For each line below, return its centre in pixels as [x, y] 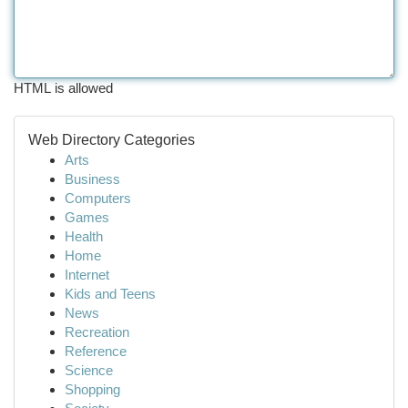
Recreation [97, 332]
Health [84, 236]
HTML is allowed [63, 88]
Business [92, 179]
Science [89, 370]
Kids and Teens [110, 294]
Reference [96, 351]
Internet [87, 275]
